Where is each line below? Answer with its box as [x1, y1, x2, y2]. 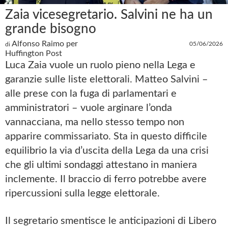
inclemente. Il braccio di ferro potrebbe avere [5, 174, 207, 184]
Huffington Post [5, 49, 62, 58]
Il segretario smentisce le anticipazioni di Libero [5, 216, 216, 226]
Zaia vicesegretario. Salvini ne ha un [5, 8, 213, 21]
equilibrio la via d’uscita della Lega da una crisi [5, 146, 209, 156]
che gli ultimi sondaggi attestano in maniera [5, 160, 197, 170]
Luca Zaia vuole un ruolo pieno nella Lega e [5, 60, 195, 70]
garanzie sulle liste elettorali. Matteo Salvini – [5, 74, 208, 84]
